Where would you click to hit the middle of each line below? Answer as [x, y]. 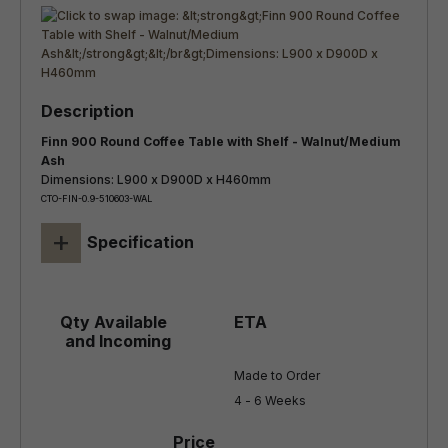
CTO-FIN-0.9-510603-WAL [96, 198]
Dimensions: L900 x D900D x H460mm [156, 179]
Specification [140, 242]
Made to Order [277, 375]
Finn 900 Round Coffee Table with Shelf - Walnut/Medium [221, 141]
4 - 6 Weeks [270, 400]
